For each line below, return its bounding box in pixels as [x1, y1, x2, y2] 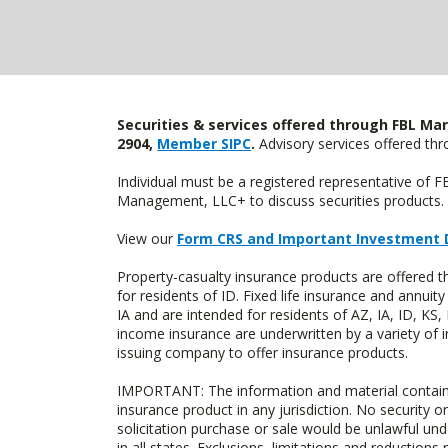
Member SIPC [157, 134, 251, 153]
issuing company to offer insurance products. [117, 343, 408, 362]
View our [117, 229, 177, 248]
